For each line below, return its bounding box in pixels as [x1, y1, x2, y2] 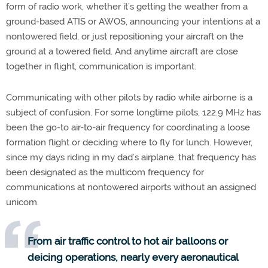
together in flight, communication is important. [6, 60, 196, 72]
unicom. [6, 196, 39, 208]
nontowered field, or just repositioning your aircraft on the [6, 31, 243, 42]
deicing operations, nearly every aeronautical [28, 251, 238, 263]
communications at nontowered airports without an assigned [6, 181, 256, 193]
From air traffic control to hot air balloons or [28, 234, 228, 247]
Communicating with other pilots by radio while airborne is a [6, 92, 252, 103]
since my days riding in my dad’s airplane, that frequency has [6, 151, 256, 163]
